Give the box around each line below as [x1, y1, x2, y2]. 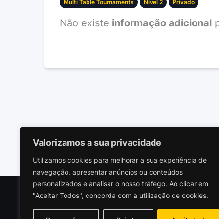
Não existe [59, 17, 112, 29]
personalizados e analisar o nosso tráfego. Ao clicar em [33, 179, 208, 188]
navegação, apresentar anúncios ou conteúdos [33, 168, 183, 176]
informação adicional [111, 17, 212, 29]
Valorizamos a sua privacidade [33, 137, 161, 148]
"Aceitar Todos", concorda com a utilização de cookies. [33, 191, 208, 199]
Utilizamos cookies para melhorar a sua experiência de [33, 156, 207, 164]
